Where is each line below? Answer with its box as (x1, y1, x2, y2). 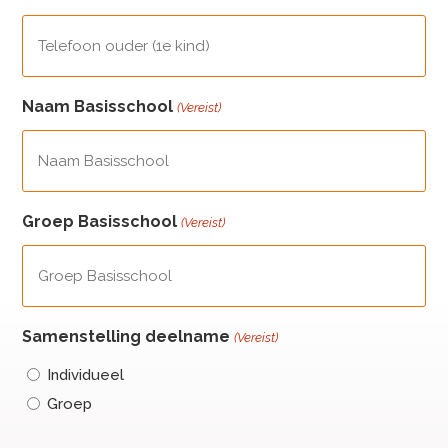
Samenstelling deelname (22, 327, 231, 346)
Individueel (47, 365, 125, 384)
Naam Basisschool (22, 97, 174, 116)
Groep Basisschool (22, 212, 178, 231)
